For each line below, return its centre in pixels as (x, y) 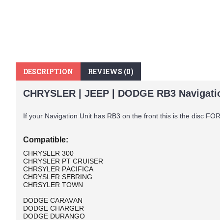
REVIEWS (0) (111, 71)
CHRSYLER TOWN (53, 185)
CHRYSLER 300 (48, 153)
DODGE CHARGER (54, 208)
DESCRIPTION (48, 71)
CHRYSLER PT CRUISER (63, 161)
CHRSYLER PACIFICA (58, 169)
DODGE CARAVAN (53, 200)
